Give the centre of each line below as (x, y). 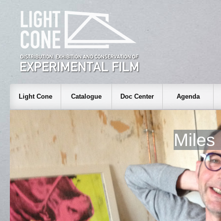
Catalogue (86, 96)
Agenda (188, 96)
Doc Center (137, 96)
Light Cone (35, 96)
